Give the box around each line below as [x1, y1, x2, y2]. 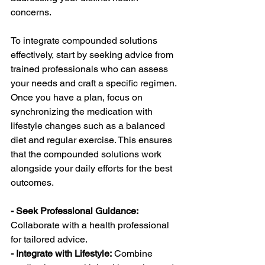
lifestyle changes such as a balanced [11, 119, 167, 131]
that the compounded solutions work [11, 148, 164, 160]
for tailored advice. [11, 233, 88, 245]
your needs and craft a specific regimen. [11, 77, 179, 89]
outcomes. [11, 176, 54, 188]
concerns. [11, 6, 51, 18]
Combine [112, 247, 155, 259]
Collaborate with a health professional [11, 219, 172, 231]
